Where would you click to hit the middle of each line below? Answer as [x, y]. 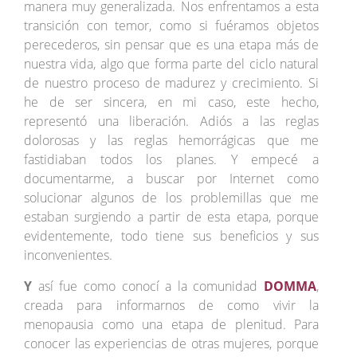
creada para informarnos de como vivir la [172, 306]
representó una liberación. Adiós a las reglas [172, 122]
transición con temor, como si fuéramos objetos [172, 26]
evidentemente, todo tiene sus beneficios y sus [172, 236]
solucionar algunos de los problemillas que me [172, 198]
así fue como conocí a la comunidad [145, 286]
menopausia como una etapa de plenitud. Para [172, 325]
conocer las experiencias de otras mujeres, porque [172, 344]
